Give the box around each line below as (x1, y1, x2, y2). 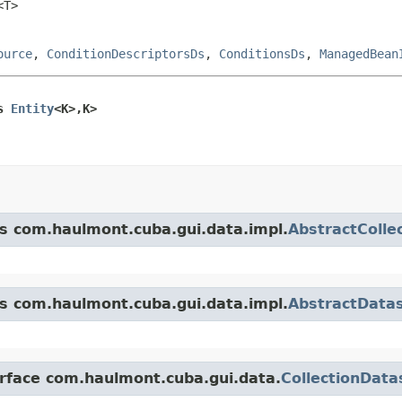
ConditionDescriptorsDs (47, 46, 205, 61)
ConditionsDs (219, 46, 305, 61)
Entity (11, 100, 54, 116)
